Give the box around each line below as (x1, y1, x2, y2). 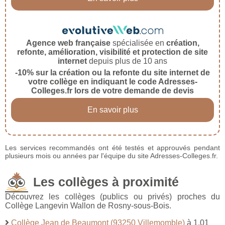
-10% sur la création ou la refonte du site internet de (15, 68, 210, 77)
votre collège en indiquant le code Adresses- (28, 77, 197, 86)
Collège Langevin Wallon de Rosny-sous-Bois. (5, 201, 171, 210)
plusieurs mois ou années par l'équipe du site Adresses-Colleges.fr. (5, 152, 218, 160)
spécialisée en (110, 39, 166, 48)
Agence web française (26, 39, 110, 48)
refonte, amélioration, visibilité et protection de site (17, 48, 208, 57)
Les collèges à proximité (33, 175, 179, 189)
